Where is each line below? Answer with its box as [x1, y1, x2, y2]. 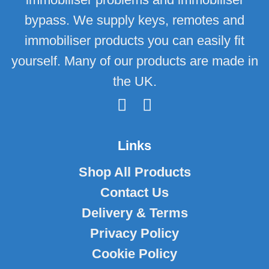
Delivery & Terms [81, 205, 188, 221]
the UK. [112, 73, 157, 89]
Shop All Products [78, 165, 191, 180]
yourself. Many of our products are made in [11, 53, 258, 68]
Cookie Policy [92, 246, 177, 262]
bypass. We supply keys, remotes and [25, 12, 244, 28]
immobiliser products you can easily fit [25, 32, 244, 48]
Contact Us [100, 185, 169, 201]
